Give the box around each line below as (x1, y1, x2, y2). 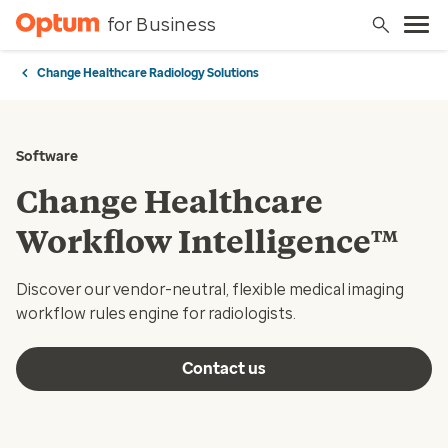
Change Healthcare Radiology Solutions (37, 66, 259, 80)
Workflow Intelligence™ (16, 222, 400, 261)
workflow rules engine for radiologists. (16, 304, 296, 323)
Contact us (182, 359, 266, 378)
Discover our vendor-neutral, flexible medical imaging (16, 280, 404, 299)
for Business (106, 13, 216, 36)
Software (16, 148, 78, 165)
